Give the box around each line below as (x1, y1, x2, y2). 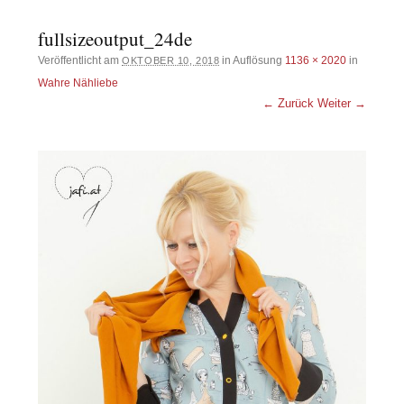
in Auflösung (219, 53, 286, 67)
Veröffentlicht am (38, 53, 123, 67)
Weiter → (317, 96, 366, 110)
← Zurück (262, 96, 314, 110)
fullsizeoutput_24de (38, 25, 193, 51)
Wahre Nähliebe (38, 76, 119, 89)
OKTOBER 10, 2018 (122, 54, 220, 66)
